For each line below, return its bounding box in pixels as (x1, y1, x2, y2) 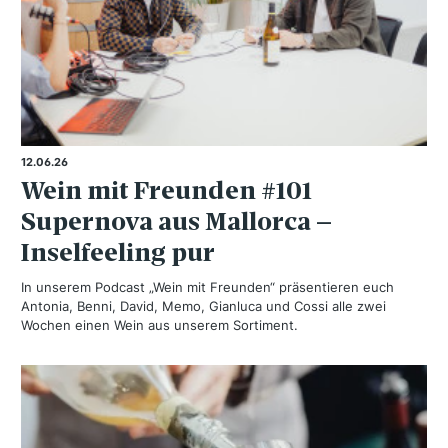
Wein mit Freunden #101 (21, 174, 312, 206)
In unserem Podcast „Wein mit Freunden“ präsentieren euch (21, 278, 394, 295)
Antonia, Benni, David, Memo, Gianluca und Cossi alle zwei (21, 297, 386, 314)
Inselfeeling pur (21, 236, 215, 268)
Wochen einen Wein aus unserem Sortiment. (21, 316, 298, 333)
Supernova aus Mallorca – (21, 205, 332, 237)
